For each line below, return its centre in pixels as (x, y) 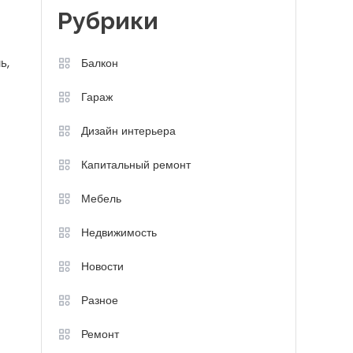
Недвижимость (119, 232)
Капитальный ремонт (136, 165)
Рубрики (108, 21)
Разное (100, 300)
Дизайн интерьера (128, 131)
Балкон (100, 63)
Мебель (101, 199)
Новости (102, 266)
